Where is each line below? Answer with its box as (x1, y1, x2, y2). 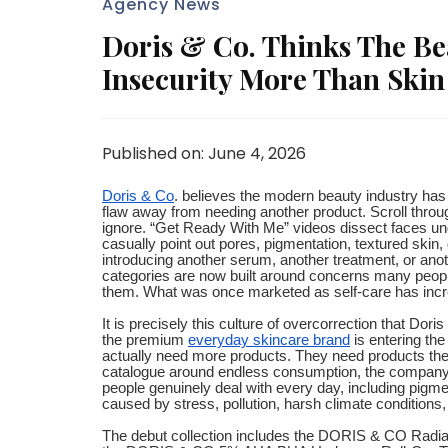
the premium (102, 331, 188, 348)
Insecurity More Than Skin (102, 59, 445, 97)
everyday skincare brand (188, 331, 350, 348)
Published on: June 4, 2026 (102, 141, 306, 165)
